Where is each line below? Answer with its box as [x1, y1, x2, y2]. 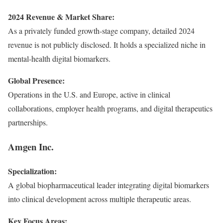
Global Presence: [8, 75, 65, 87]
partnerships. [8, 117, 48, 128]
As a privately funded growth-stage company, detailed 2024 [8, 25, 195, 36]
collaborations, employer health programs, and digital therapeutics [8, 103, 213, 114]
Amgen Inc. [8, 140, 54, 154]
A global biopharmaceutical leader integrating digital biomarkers [8, 179, 209, 190]
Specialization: [8, 165, 57, 177]
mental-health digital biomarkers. [8, 53, 111, 64]
